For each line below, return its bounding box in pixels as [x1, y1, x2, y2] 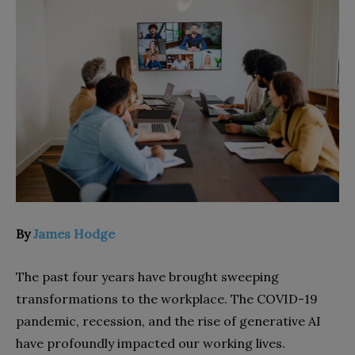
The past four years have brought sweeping [16, 268, 279, 284]
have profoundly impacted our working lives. [16, 334, 288, 351]
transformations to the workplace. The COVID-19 [16, 290, 318, 307]
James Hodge [33, 225, 115, 242]
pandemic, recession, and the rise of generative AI [16, 312, 321, 329]
